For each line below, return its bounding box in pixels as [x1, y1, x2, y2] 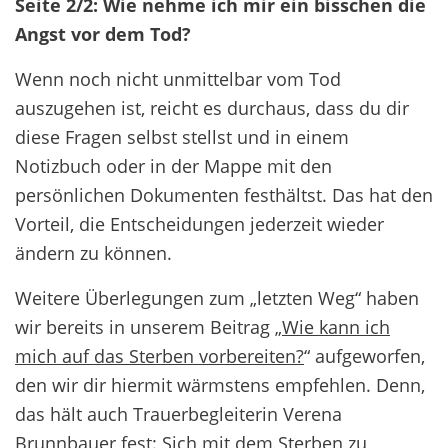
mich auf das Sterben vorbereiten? [15, 343, 304, 368]
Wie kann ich [282, 314, 390, 339]
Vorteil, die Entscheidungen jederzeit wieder [15, 211, 384, 236]
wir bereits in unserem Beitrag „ [15, 314, 282, 339]
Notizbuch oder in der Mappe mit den [15, 153, 332, 178]
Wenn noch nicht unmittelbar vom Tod [15, 66, 341, 91]
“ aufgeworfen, [304, 343, 425, 368]
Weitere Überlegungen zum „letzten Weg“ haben [15, 285, 419, 310]
